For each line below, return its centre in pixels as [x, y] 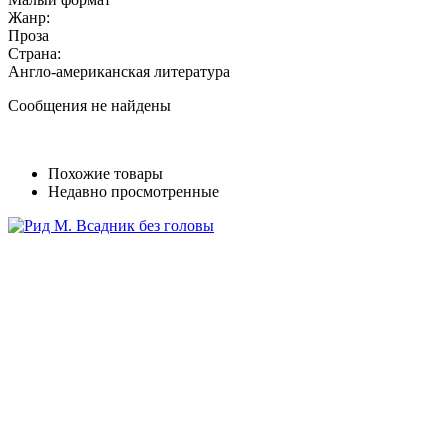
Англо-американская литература [119, 71]
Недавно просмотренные [133, 191]
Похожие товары [105, 173]
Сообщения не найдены [89, 105]
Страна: [34, 53]
